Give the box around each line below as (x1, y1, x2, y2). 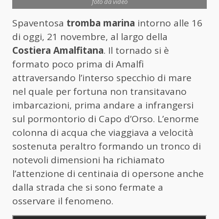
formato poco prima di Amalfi (12, 57, 144, 70)
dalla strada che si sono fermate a (12, 180, 163, 194)
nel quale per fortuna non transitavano (12, 85, 187, 98)
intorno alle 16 (135, 16, 202, 29)
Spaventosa (12, 16, 66, 29)
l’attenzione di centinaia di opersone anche (12, 167, 204, 180)
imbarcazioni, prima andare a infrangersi (12, 98, 194, 111)
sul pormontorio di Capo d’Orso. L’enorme (12, 112, 199, 125)
